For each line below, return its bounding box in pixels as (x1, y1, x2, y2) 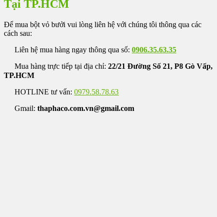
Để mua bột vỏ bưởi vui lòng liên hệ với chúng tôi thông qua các (4, 20, 201, 29)
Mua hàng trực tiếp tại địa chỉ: (13, 62, 108, 71)
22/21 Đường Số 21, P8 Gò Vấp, (108, 62, 213, 71)
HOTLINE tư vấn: (13, 88, 75, 96)
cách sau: (4, 29, 32, 37)
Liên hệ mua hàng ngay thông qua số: (13, 46, 132, 54)
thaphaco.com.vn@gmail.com (37, 104, 135, 113)
